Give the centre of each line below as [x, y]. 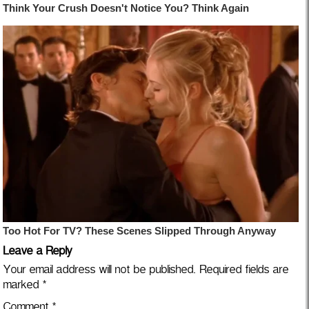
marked [23, 287]
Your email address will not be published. [100, 272]
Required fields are [244, 272]
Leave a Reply [38, 253]
